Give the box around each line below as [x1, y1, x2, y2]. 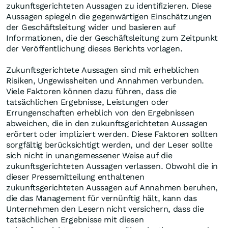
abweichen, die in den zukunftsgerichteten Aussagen [6, 119, 208, 129]
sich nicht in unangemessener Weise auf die [6, 151, 173, 161]
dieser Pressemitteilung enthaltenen [6, 172, 145, 182]
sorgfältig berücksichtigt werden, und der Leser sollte [6, 140, 213, 150]
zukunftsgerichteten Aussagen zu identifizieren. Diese [6, 1, 212, 11]
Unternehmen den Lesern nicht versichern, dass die [6, 204, 204, 214]
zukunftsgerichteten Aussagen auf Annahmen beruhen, [6, 183, 218, 193]
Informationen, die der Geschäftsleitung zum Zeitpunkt [6, 33, 218, 43]
